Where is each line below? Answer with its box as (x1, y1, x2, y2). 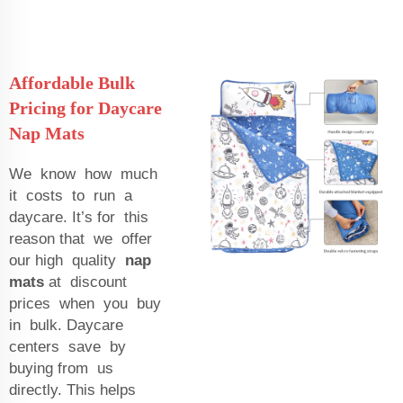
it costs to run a (9, 186, 137, 204)
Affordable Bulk (9, 72, 135, 93)
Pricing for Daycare (9, 97, 162, 118)
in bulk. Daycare (9, 316, 128, 334)
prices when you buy (9, 294, 166, 312)
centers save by (9, 337, 130, 355)
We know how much (9, 165, 162, 183)
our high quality (9, 251, 125, 269)
